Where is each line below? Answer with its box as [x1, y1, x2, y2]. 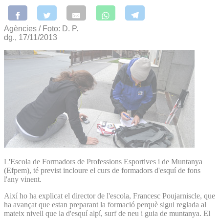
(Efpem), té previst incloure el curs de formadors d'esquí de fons [4, 166, 200, 175]
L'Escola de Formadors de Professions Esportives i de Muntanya [4, 157, 202, 166]
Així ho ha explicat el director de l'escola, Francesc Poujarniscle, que [4, 191, 215, 200]
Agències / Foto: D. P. [4, 24, 78, 33]
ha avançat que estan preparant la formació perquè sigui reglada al [4, 200, 206, 209]
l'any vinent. [4, 175, 42, 183]
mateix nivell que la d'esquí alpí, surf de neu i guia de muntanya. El [4, 209, 210, 218]
